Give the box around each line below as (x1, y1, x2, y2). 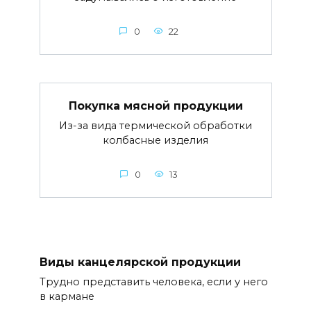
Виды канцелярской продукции (39, 255, 241, 269)
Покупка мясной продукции (68, 99, 243, 112)
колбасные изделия (103, 133, 208, 146)
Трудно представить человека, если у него (39, 275, 268, 288)
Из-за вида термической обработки (59, 119, 252, 132)
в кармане (39, 289, 94, 303)
